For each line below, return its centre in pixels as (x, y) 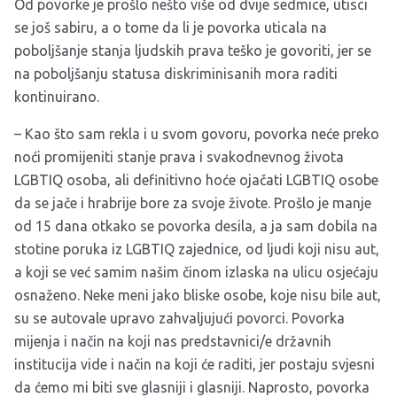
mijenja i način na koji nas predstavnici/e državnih (173, 342)
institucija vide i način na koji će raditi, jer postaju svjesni (195, 365)
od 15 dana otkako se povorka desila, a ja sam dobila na (196, 226)
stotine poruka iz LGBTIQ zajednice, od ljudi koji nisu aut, (197, 249)
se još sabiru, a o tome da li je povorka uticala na (171, 28)
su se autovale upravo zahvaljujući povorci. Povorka (179, 319)
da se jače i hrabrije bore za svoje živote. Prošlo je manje (193, 203)
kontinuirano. (57, 97)
